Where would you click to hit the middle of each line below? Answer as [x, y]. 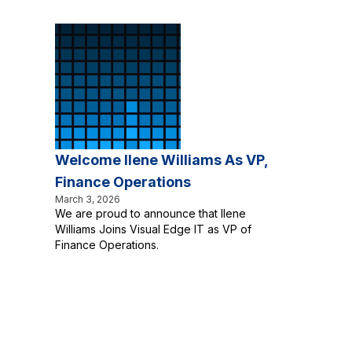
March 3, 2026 [88, 199]
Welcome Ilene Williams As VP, [161, 160]
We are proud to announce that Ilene [150, 213]
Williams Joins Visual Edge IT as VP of [153, 229]
